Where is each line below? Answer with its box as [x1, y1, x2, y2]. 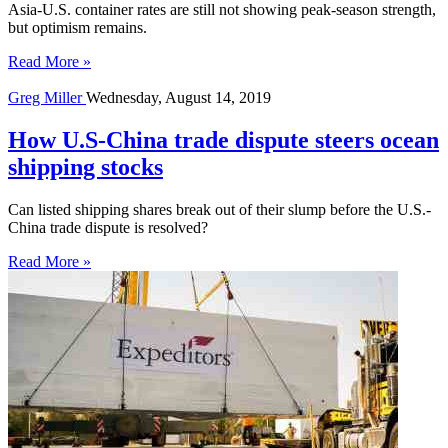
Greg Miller [8, 88, 86, 106]
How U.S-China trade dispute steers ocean [8, 126, 439, 153]
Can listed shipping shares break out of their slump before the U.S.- [8, 200, 431, 218]
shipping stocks [8, 153, 163, 180]
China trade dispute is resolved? [8, 218, 208, 236]
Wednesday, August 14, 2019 [86, 88, 271, 106]
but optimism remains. [8, 18, 147, 36]
